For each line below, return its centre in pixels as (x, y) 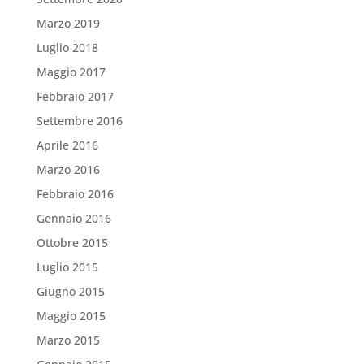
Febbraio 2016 (75, 194)
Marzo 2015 (68, 340)
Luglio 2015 (67, 267)
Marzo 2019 (68, 24)
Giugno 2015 (70, 292)
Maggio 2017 (71, 72)
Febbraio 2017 (75, 97)
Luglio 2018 (67, 48)
